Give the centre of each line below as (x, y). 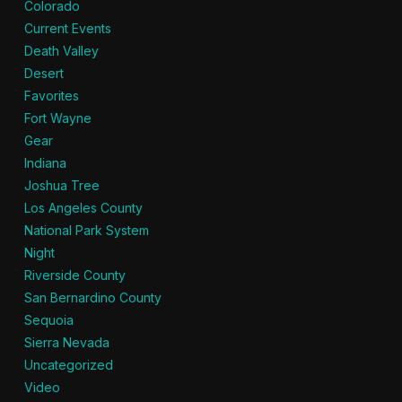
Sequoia (48, 320)
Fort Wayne (57, 118)
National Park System (86, 230)
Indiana (45, 163)
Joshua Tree (61, 185)
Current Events (67, 28)
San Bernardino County (92, 297)
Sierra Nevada (66, 342)
